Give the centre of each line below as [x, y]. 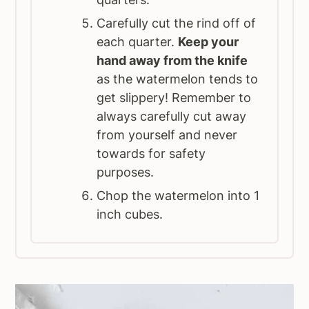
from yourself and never [167, 135]
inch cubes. [132, 215]
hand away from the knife [172, 61]
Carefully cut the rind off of [177, 23]
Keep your [209, 42]
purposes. [126, 172]
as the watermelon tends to [178, 79]
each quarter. [138, 42]
